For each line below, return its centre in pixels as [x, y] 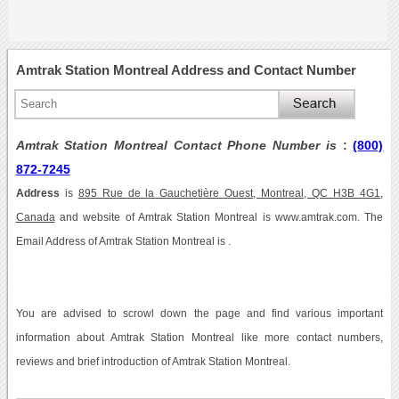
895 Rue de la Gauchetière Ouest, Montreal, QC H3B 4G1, [231, 193]
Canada [35, 217]
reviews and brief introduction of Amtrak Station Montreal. [153, 361]
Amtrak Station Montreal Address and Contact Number [186, 69]
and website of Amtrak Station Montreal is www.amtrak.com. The [219, 217]
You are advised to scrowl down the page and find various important [199, 313]
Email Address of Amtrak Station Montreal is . [123, 241]
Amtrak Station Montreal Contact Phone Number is [179, 145]
